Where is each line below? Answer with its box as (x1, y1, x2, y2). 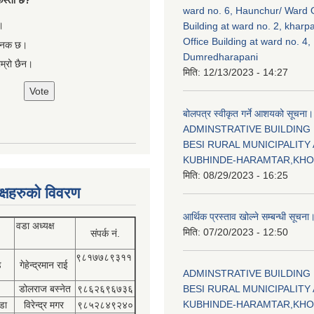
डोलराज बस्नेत (19, 283, 71, 294)
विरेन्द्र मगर (23, 299, 67, 310)
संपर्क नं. (90, 228, 120, 239)
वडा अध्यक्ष (15, 220, 74, 231)
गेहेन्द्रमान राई (19, 259, 71, 271)
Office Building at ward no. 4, (183, 36, 310, 47)
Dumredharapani (183, 51, 258, 62)
